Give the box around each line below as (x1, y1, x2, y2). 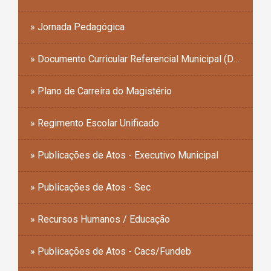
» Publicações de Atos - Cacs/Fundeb (30, 246, 191, 258)
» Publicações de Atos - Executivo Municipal (30, 149, 218, 162)
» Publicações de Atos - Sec (30, 181, 151, 194)
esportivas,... (27, 5, 74, 16)
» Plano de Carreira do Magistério (30, 85, 172, 97)
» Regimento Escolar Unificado (30, 117, 159, 129)
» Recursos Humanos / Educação (30, 214, 170, 226)
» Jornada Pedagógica (30, 21, 125, 33)
